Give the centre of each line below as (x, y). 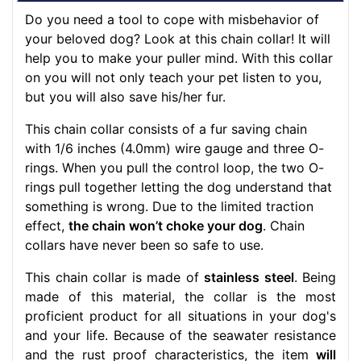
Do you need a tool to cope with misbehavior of (172, 20)
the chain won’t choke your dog (166, 226)
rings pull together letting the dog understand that (178, 187)
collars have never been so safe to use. (144, 245)
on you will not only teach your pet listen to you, (173, 78)
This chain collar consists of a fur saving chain (166, 129)
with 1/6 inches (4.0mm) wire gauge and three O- (174, 149)
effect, (47, 226)
